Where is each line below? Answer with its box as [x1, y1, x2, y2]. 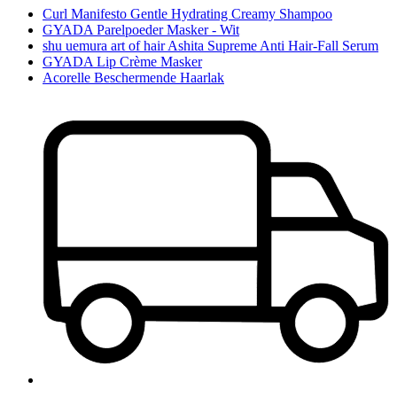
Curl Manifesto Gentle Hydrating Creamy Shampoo [43, 5, 332, 21]
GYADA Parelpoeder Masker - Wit [43, 21, 239, 37]
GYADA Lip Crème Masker [43, 53, 202, 69]
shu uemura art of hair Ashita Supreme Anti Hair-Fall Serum [43, 37, 378, 53]
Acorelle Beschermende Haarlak [43, 69, 224, 85]
